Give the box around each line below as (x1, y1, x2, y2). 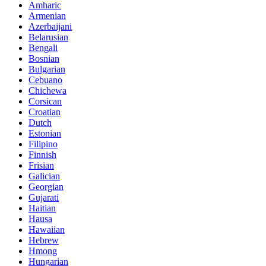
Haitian (28, 202, 56, 213)
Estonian (28, 128, 61, 138)
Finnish (28, 149, 56, 160)
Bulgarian (28, 64, 65, 74)
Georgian (28, 181, 64, 192)
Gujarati (28, 192, 59, 202)
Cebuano (28, 74, 62, 85)
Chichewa (28, 85, 66, 96)
